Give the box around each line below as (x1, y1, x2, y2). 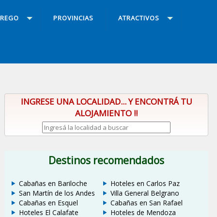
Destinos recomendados (48, 153, 165, 167)
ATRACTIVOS (118, 14, 159, 23)
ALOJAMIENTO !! (75, 108, 138, 119)
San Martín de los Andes (18, 188, 95, 198)
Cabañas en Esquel (18, 198, 78, 208)
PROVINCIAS (53, 14, 93, 23)
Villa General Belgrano (110, 188, 180, 198)
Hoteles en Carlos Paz (110, 179, 180, 188)
